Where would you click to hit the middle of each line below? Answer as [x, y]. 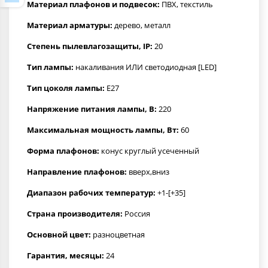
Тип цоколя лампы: [66, 88]
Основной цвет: [59, 234]
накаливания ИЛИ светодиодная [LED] [145, 67]
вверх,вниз [148, 171]
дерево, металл [141, 25]
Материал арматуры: [70, 25]
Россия [136, 213]
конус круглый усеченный [149, 150]
